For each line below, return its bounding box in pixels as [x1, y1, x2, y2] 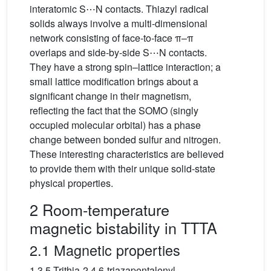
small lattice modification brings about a [30, 74, 198, 88]
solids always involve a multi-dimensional [30, 16, 207, 30]
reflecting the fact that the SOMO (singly [30, 103, 198, 117]
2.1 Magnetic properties [30, 240, 180, 260]
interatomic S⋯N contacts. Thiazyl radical [30, 2, 209, 16]
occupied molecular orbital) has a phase [30, 118, 201, 132]
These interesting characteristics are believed [30, 147, 224, 161]
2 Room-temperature [30, 198, 169, 220]
